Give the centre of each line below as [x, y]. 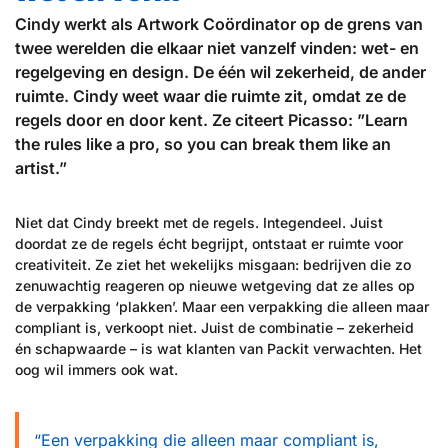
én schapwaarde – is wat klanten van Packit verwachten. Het [218, 348]
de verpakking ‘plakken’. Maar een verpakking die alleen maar [222, 306]
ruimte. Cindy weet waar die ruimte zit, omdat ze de [210, 96]
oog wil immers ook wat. [96, 369]
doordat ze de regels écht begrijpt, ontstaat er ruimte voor [209, 243]
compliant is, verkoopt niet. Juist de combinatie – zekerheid [214, 327]
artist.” [41, 168]
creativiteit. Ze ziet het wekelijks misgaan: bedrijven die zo [213, 264]
